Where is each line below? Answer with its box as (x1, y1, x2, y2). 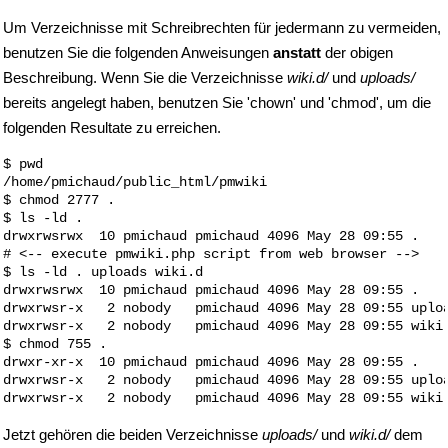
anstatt (273, 44, 321, 61)
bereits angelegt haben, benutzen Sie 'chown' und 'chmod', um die (3, 94, 431, 111)
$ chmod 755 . (3, 336, 107, 352)
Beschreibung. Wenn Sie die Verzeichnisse (3, 69, 287, 86)
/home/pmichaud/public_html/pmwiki (3, 174, 267, 190)
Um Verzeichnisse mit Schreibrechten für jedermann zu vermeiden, (3, 19, 441, 36)
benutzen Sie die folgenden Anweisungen (3, 44, 273, 61)
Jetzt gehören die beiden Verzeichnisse (3, 426, 262, 443)
